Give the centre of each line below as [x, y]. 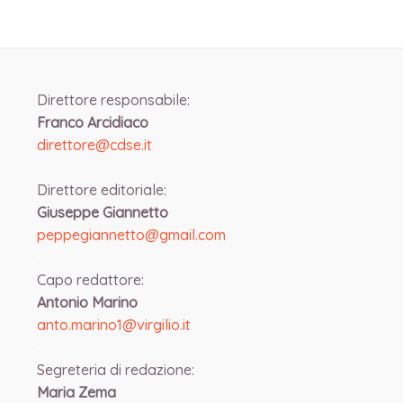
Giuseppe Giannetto [104, 213]
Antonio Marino [89, 303]
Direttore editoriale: [101, 190]
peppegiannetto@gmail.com [131, 235]
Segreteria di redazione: [115, 370]
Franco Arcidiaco [94, 123]
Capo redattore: [90, 280]
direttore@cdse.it [94, 145]
